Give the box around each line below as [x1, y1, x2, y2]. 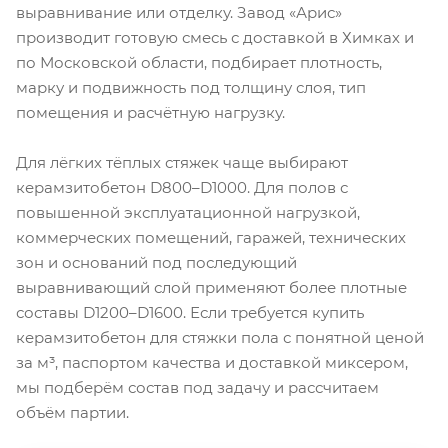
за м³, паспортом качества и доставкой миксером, [16, 352, 408, 372]
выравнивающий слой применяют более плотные [16, 277, 407, 297]
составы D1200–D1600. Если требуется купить [16, 302, 364, 322]
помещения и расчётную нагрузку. [16, 103, 285, 122]
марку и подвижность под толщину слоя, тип [16, 78, 366, 97]
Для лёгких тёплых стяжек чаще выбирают [16, 152, 348, 172]
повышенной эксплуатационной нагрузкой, [16, 202, 360, 222]
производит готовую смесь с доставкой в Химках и [16, 28, 414, 47]
